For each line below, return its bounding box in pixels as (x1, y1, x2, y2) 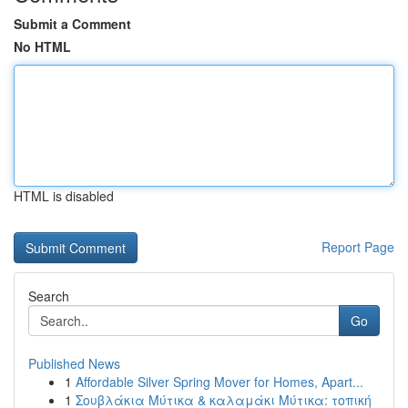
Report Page (321, 238, 394, 256)
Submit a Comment (14, 15, 131, 33)
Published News (28, 354, 120, 372)
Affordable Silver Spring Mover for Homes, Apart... (76, 372, 363, 391)
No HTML (14, 37, 71, 56)
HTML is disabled (14, 187, 114, 205)
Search (28, 287, 69, 305)
